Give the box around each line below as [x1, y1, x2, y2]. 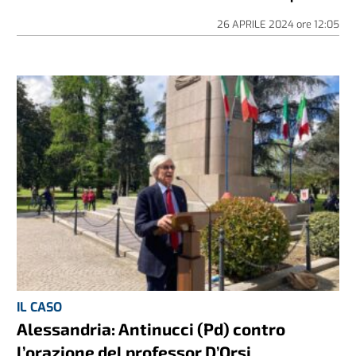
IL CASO [17, 298, 63, 315]
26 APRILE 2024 [216, 17, 296, 32]
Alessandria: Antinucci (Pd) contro [17, 318, 286, 339]
